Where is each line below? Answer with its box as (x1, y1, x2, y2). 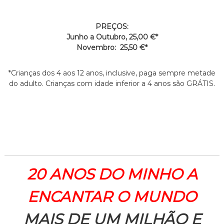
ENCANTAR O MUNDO (27, 187, 196, 206)
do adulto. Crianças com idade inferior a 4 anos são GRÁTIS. (9, 78, 215, 88)
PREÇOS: (95, 21, 128, 31)
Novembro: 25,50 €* (76, 42, 147, 52)
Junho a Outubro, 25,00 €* (66, 32, 158, 41)
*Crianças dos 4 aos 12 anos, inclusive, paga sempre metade (8, 68, 215, 77)
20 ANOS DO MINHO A (26, 164, 197, 183)
